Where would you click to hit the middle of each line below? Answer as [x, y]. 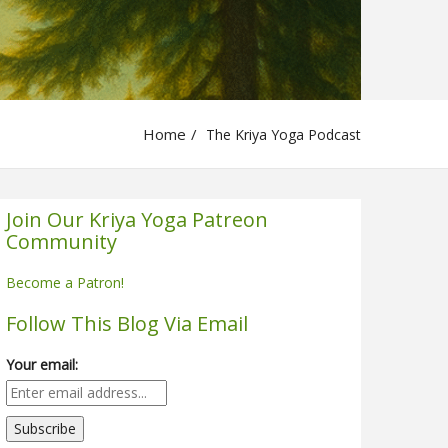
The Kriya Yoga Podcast [281, 134]
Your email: [42, 364]
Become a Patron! [65, 282]
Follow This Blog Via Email [127, 323]
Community [61, 241]
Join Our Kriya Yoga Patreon [137, 219]
